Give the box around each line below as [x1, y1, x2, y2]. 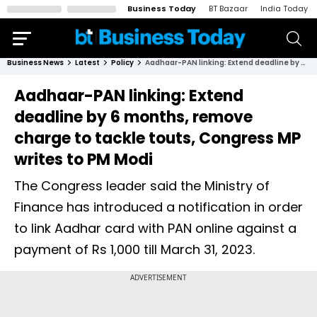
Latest [75, 57, 100, 68]
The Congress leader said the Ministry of [14, 177, 270, 195]
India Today [260, 3, 308, 14]
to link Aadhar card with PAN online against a [14, 219, 296, 237]
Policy [111, 57, 134, 68]
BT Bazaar [209, 3, 248, 14]
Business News [7, 57, 64, 68]
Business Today [127, 3, 196, 14]
